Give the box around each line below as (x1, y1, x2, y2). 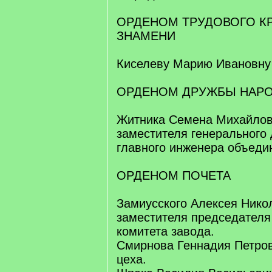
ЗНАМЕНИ (117, 29, 175, 42)
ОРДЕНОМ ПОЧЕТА (117, 169, 231, 182)
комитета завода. (117, 225, 214, 238)
